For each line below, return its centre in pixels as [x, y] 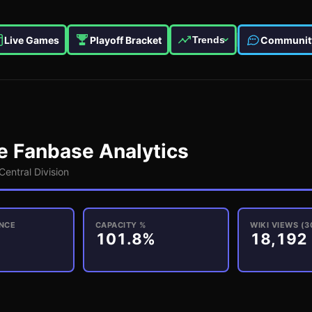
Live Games [32, 40]
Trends [209, 40]
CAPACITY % [120, 225]
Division [50, 171]
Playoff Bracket [126, 40]
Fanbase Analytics [99, 151]
